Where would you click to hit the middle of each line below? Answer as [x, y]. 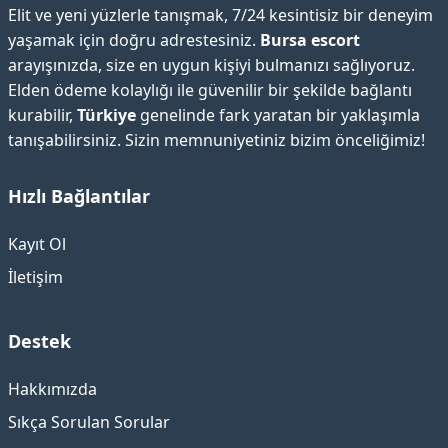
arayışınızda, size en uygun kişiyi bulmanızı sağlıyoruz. [211, 65]
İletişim [35, 277]
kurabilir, [42, 115]
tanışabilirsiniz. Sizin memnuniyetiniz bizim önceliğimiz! [216, 140]
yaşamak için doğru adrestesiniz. [134, 40]
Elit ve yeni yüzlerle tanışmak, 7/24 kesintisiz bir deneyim [220, 15]
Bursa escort [310, 40]
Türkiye [106, 115]
